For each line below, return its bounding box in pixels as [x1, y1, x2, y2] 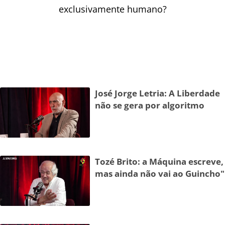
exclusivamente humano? [58, 3, 167, 16]
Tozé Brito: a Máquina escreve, [95, 156, 224, 168]
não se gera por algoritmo [95, 99, 205, 111]
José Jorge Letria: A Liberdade [95, 87, 220, 99]
